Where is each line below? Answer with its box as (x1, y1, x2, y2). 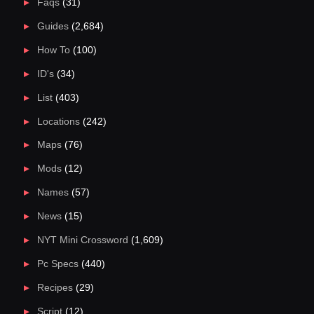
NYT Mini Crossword (36, 234, 128, 245)
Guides (36, 21, 69, 32)
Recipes (36, 282, 73, 293)
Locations (36, 116, 80, 127)
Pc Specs (36, 258, 78, 269)
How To (36, 44, 70, 55)
